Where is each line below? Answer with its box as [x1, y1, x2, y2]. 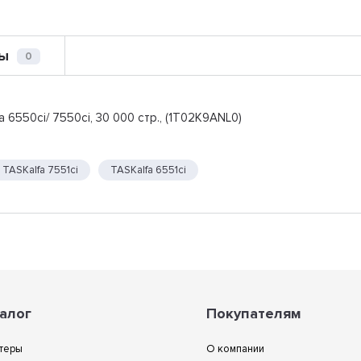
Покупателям [205, 305, 301, 322]
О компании [205, 342, 264, 355]
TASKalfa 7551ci [2, 163, 79, 176]
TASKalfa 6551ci [110, 163, 187, 176]
